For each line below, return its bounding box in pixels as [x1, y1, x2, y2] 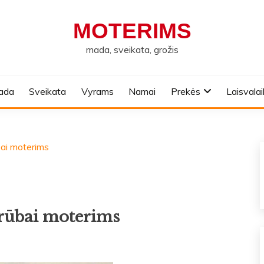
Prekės [170, 85, 200, 97]
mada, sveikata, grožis [85, 44, 179, 55]
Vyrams [81, 85, 114, 97]
